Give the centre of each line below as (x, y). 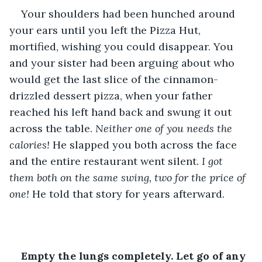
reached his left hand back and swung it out (122, 112)
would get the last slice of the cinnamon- (114, 79)
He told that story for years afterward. (127, 194)
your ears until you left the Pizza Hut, (106, 30)
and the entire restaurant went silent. (106, 161)
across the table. (52, 128)
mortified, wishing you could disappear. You (123, 46)
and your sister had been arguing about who (123, 63)
